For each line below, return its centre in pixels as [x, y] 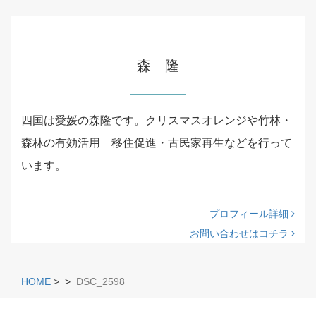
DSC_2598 [101, 281]
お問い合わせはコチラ [241, 233]
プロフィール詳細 [250, 214]
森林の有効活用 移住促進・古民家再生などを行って [157, 143]
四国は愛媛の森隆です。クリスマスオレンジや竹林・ [157, 120]
